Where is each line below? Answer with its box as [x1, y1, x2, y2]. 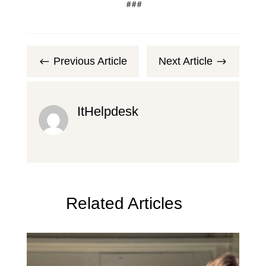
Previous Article [53, 55, 127, 67]
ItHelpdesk [77, 104, 138, 119]
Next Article [159, 55, 213, 67]
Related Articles [65, 194, 182, 213]
